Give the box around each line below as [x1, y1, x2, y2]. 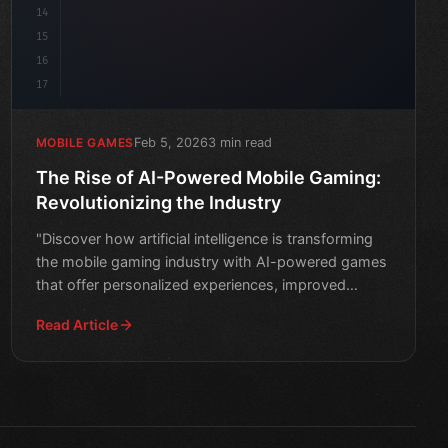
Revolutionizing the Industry [35, 191, 281, 213]
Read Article [35, 315, 118, 333]
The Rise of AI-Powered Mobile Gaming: [35, 166, 381, 188]
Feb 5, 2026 [133, 134, 208, 150]
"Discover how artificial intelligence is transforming [35, 229, 373, 247]
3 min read [207, 134, 272, 150]
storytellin [35, 298, 101, 316]
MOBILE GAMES [35, 135, 134, 151]
